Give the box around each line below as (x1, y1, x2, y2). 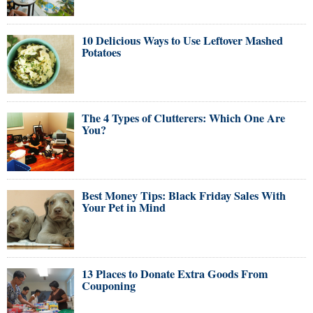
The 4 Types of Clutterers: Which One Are (82, 110, 285, 127)
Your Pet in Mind (82, 199, 166, 217)
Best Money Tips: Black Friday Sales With (82, 187, 286, 205)
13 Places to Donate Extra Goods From (82, 265, 268, 282)
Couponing (82, 277, 136, 294)
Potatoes (82, 43, 121, 61)
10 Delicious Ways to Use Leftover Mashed (82, 31, 283, 49)
